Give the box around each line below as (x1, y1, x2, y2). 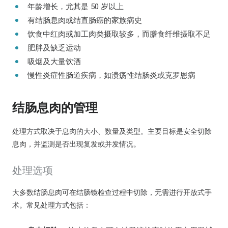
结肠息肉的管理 (12, 101, 98, 115)
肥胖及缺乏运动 (27, 43, 81, 52)
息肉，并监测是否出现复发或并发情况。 (12, 140, 140, 148)
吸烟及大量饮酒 (27, 57, 81, 66)
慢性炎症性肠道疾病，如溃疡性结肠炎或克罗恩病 (27, 71, 195, 80)
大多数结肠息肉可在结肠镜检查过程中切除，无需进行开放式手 (12, 188, 212, 196)
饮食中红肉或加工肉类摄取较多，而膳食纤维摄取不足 (27, 30, 211, 39)
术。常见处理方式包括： (12, 201, 91, 209)
